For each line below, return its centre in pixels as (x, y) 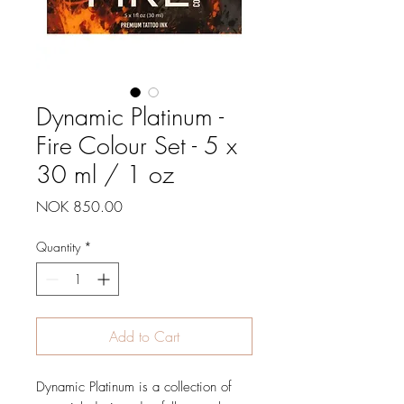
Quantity (58, 247)
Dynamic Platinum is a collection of (134, 387)
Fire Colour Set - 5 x (137, 146)
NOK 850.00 (79, 207)
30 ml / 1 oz (105, 175)
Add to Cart (144, 337)
